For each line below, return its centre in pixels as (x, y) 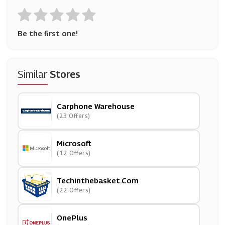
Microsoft (74, 143)
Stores (65, 74)
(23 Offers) (74, 116)
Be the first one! (48, 33)
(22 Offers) (74, 190)
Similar (34, 74)
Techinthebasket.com (98, 180)
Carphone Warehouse (96, 106)
